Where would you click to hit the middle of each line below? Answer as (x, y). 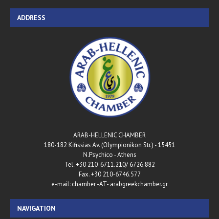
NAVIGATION (36, 208)
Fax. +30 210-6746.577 (109, 175)
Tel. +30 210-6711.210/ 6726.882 (109, 165)
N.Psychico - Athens (109, 155)
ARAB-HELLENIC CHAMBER (109, 135)
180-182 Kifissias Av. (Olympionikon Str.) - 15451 (109, 145)
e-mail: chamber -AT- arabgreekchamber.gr (109, 184)
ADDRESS (31, 17)
